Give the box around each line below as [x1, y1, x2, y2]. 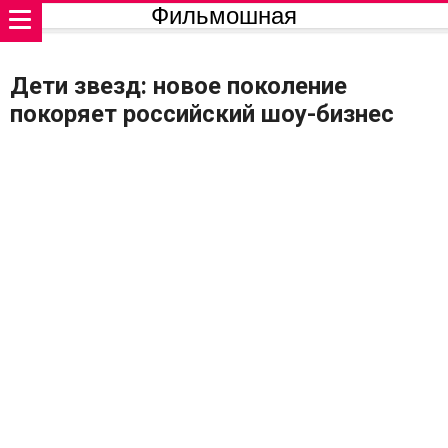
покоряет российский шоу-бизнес [10, 100, 394, 128]
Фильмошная [151, 2, 297, 29]
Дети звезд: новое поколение [10, 72, 347, 100]
